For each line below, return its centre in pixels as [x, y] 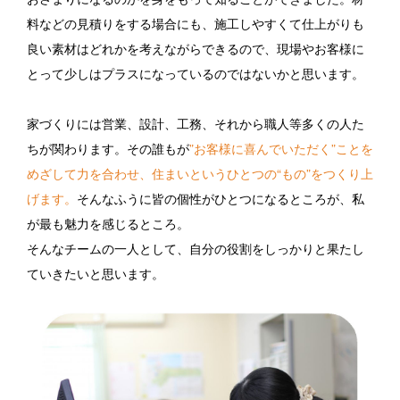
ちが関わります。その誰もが [108, 148]
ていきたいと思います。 [96, 273]
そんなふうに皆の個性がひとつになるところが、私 [221, 198]
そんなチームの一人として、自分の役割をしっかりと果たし [196, 248]
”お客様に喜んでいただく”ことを [281, 148]
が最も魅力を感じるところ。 [108, 223]
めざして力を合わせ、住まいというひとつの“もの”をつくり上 [200, 173]
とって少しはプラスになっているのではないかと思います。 [196, 73]
